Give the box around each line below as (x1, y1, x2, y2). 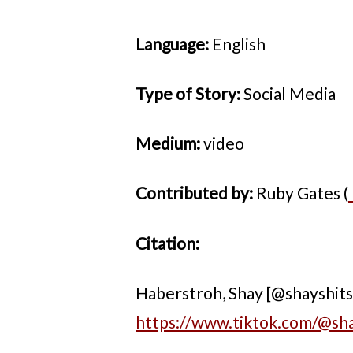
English (212, 33, 266, 54)
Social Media (243, 83, 336, 103)
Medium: (136, 133, 203, 154)
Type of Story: (136, 83, 243, 103)
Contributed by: (136, 183, 253, 203)
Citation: (136, 232, 199, 253)
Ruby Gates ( (253, 183, 348, 203)
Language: (136, 33, 212, 54)
